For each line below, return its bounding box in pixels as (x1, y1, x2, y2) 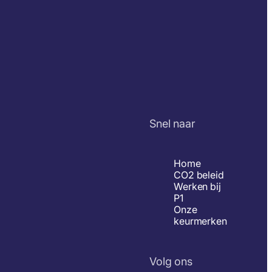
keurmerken (174, 214, 227, 227)
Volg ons (149, 254, 192, 268)
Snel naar (149, 117, 195, 130)
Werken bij (174, 180, 221, 192)
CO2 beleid (174, 168, 224, 181)
